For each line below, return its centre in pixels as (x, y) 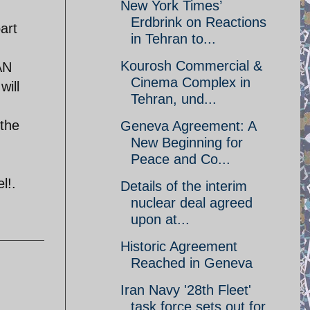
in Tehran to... (173, 39)
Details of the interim (184, 186)
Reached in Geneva (192, 263)
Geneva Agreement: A (188, 126)
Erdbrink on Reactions (199, 22)
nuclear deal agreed (192, 203)
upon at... (160, 219)
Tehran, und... (174, 99)
